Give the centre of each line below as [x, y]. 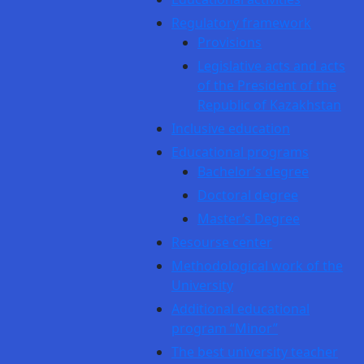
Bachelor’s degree [253, 171]
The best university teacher [255, 352]
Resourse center [222, 242]
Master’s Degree [249, 219]
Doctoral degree [248, 195]
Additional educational [240, 309]
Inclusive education [231, 128]
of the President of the [267, 85]
